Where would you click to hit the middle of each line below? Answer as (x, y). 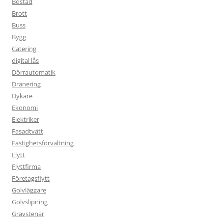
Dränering (26, 84)
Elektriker (26, 119)
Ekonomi (25, 107)
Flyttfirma (26, 166)
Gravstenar (28, 213)
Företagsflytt (31, 178)
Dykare (22, 96)
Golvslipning (30, 202)
